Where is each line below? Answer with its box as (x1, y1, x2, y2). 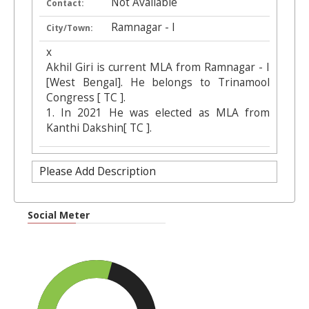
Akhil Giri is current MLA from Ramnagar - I (46, 59, 270, 74)
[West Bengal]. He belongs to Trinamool (46, 74, 270, 90)
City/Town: (46, 21, 93, 34)
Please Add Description (39, 163, 156, 179)
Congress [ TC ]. (46, 90, 126, 105)
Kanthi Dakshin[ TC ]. (46, 120, 152, 135)
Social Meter (28, 208, 90, 222)
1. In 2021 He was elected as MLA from (46, 105, 270, 120)
